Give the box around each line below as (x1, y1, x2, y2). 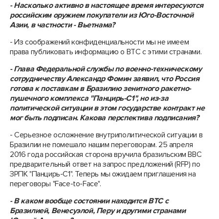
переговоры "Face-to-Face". (10, 179, 101, 189)
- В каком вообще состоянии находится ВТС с (10, 196, 169, 206)
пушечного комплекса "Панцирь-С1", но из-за (10, 93, 169, 103)
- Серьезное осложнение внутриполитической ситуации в (10, 130, 203, 140)
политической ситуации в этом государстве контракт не (10, 103, 205, 113)
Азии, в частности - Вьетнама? (10, 20, 115, 30)
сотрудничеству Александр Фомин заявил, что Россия (10, 74, 199, 84)
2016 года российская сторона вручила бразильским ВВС (10, 150, 202, 159)
